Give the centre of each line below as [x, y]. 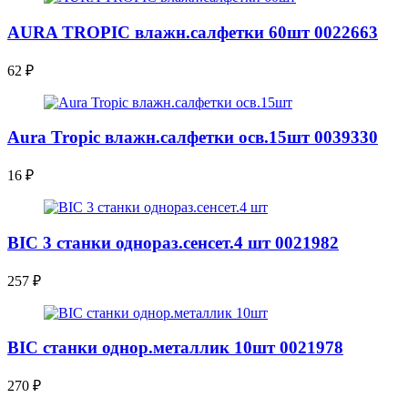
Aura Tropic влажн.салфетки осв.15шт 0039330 [193, 138]
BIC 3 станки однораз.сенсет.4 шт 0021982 [173, 242]
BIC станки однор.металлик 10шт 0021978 [175, 348]
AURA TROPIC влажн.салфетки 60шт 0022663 [193, 33]
